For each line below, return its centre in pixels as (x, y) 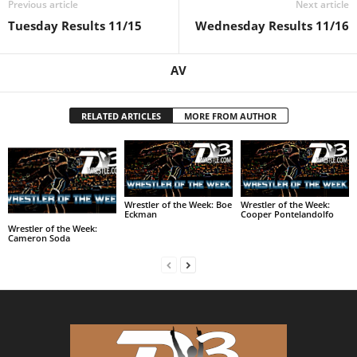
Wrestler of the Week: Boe (178, 204)
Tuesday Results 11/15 (75, 25)
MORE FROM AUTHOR (230, 116)
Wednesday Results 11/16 (272, 25)
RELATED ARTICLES (121, 116)
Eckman (140, 214)
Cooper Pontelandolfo (287, 214)
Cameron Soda (39, 238)
